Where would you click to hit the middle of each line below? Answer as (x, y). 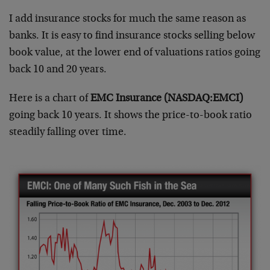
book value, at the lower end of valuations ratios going (135, 53)
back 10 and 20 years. (58, 70)
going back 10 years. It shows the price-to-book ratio (130, 115)
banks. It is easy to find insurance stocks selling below (132, 36)
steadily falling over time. (68, 132)
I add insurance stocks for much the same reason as (127, 19)
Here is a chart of (50, 99)
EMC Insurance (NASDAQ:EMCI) (167, 99)
